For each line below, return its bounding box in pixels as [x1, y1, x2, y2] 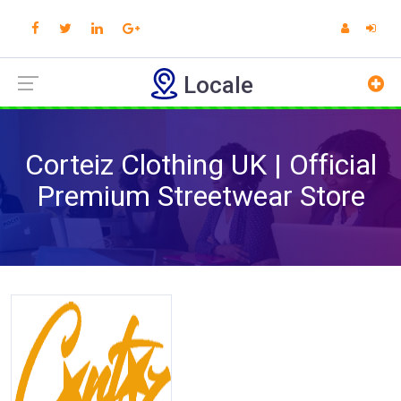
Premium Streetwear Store [36, 179, 365, 213]
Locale [183, 72, 253, 98]
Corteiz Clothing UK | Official [24, 148, 377, 182]
